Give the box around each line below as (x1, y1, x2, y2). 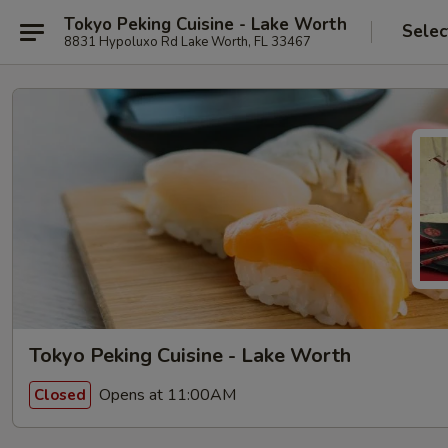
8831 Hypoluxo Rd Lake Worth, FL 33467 (64, 32, 311, 51)
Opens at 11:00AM (95, 383, 236, 406)
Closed (34, 384, 86, 405)
